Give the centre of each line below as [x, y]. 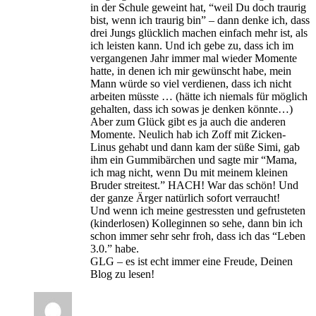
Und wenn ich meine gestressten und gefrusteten [198, 210]
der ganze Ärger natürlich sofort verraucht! [185, 197]
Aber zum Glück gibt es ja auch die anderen [188, 121]
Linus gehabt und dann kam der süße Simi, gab [195, 147]
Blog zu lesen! [122, 274]
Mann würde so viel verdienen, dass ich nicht [191, 83]
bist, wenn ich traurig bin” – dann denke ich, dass [200, 20]
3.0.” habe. [115, 248]
